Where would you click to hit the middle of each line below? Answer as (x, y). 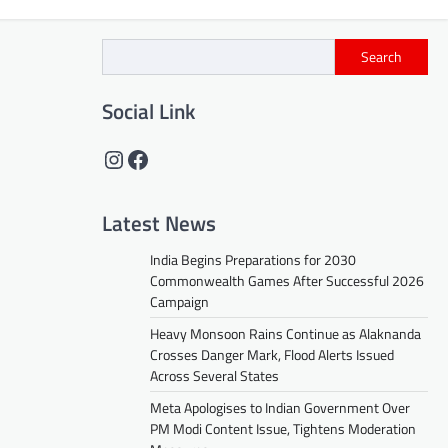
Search (381, 57)
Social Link (148, 111)
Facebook (173, 158)
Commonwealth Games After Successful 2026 (287, 281)
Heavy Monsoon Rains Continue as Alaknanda (285, 334)
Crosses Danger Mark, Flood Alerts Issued (272, 355)
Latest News (159, 223)
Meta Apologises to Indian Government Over (280, 408)
